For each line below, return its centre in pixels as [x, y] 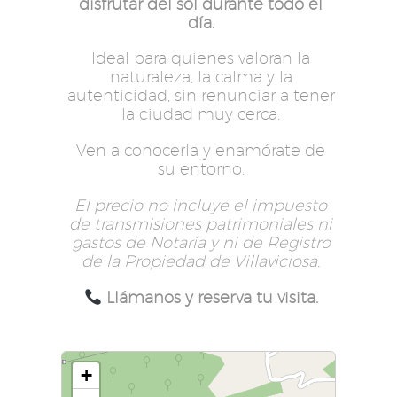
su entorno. [201, 169]
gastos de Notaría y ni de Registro [201, 242]
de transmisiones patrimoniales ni [201, 223]
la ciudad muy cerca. [201, 114]
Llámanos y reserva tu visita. [212, 297]
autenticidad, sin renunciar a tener [201, 96]
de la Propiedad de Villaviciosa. [201, 261]
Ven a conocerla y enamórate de [201, 151]
